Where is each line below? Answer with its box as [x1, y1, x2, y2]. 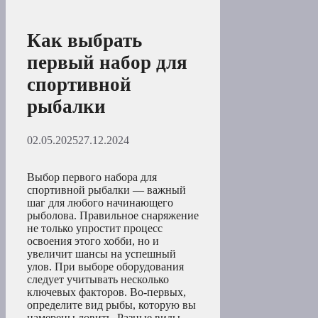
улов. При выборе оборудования [27, 260, 184, 273]
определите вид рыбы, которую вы [27, 298, 196, 311]
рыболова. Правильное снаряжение [27, 209, 199, 221]
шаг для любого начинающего [27, 196, 173, 209]
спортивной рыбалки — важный [27, 183, 186, 196]
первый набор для [27, 52, 187, 74]
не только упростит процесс [27, 221, 163, 234]
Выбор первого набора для [27, 170, 157, 183]
